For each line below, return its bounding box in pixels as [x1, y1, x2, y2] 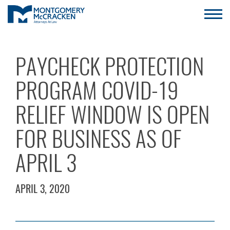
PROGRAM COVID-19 [15, 75, 178, 106]
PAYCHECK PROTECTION [15, 51, 204, 82]
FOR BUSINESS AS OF [15, 124, 182, 154]
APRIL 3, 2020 [15, 182, 70, 196]
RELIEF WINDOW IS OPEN [15, 100, 209, 130]
